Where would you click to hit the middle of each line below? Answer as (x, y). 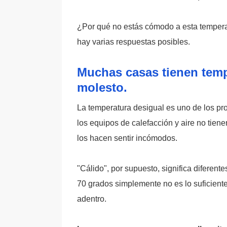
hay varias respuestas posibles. (134, 42)
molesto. (102, 87)
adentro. (92, 199)
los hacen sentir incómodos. (127, 138)
